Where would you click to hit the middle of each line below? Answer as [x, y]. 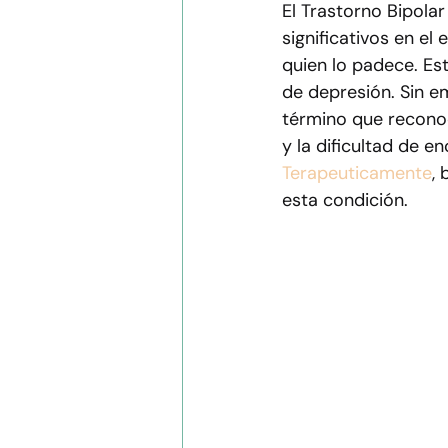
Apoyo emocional [277, 13]
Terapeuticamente [357, 173]
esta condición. [345, 200]
